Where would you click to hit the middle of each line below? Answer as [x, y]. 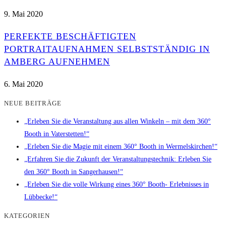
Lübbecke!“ [41, 197]
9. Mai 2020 [23, 14]
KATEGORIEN [27, 215]
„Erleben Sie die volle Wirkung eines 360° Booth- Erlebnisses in [117, 185]
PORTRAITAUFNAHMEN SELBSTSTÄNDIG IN [107, 49]
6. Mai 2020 [23, 84]
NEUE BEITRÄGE [33, 103]
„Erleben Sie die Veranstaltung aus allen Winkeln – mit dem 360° [118, 122]
